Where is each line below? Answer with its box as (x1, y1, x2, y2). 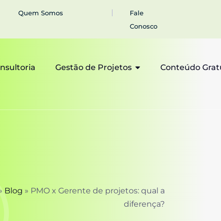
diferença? (124, 199, 165, 209)
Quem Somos (18, 9, 63, 17)
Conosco (130, 22, 158, 30)
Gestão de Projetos (55, 63, 132, 72)
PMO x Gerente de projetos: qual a (31, 186, 165, 195)
